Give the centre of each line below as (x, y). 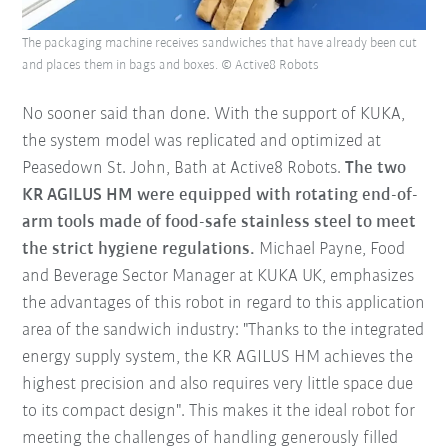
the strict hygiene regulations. (141, 250)
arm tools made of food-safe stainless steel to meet (219, 223)
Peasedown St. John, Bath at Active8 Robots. (184, 169)
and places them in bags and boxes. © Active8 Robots (171, 66)
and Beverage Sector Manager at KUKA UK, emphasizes (218, 277)
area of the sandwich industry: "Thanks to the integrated (223, 331)
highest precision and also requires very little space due (218, 385)
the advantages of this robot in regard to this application (224, 304)
